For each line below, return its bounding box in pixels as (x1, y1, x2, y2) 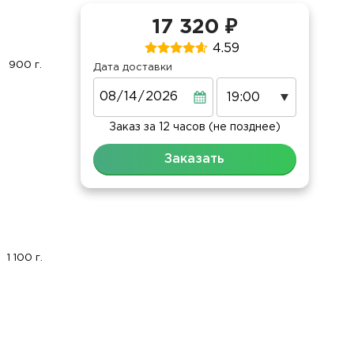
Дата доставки (92, 63, 172, 73)
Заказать (164, 153, 225, 166)
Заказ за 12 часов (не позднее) (108, 122, 281, 133)
